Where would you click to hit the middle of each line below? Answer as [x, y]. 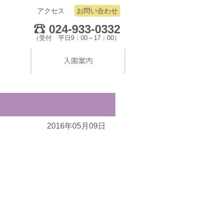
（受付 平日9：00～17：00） [77, 38]
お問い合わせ [97, 11]
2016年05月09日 [76, 126]
